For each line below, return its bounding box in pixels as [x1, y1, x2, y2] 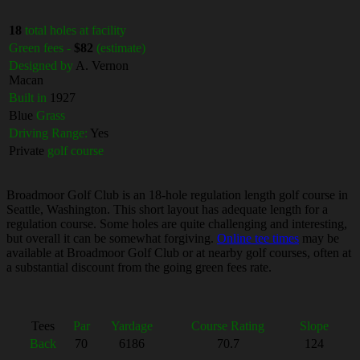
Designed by [9, 58, 73, 72]
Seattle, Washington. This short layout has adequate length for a [6, 202, 328, 216]
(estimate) [96, 40, 145, 55]
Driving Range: [9, 125, 88, 140]
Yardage [111, 318, 153, 333]
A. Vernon [73, 58, 129, 72]
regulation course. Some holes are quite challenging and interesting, [6, 216, 347, 231]
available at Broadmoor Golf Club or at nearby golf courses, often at [6, 245, 351, 260]
